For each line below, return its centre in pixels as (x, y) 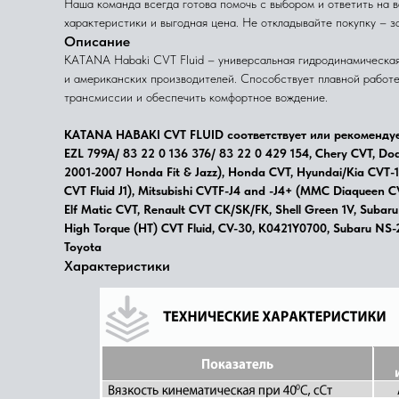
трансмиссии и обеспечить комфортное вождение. (196, 97)
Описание (97, 41)
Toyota (83, 247)
